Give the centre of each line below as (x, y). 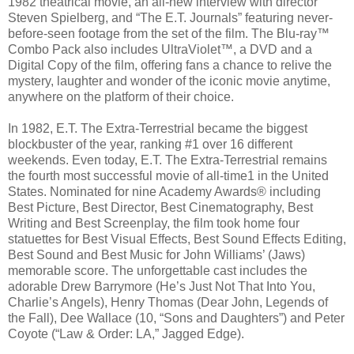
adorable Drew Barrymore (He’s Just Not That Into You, (162, 287)
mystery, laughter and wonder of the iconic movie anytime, (169, 81)
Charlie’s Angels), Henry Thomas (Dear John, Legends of (168, 303)
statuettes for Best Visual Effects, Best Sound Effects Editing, (177, 239)
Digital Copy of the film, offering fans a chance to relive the (170, 66)
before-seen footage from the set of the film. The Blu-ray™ (169, 34)
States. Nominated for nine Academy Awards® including (164, 192)
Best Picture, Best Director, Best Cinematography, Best (160, 208)
